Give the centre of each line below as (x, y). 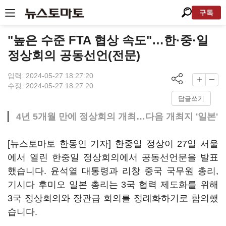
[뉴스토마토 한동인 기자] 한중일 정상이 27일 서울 (113, 144)
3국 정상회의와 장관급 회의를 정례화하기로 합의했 (113, 198)
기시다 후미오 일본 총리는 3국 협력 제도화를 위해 (113, 185)
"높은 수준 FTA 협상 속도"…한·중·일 (108, 40)
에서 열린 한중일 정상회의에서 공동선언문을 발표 (113, 157)
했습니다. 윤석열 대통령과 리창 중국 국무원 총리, (113, 171)
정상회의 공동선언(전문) (74, 55)
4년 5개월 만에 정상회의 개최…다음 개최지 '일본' (117, 117)
